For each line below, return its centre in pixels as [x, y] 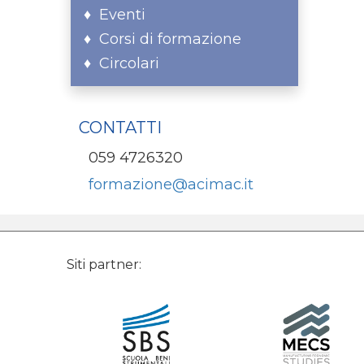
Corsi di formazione [170, 39]
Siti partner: [104, 264]
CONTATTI [120, 128]
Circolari [129, 63]
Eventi [122, 15]
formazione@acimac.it [171, 184]
